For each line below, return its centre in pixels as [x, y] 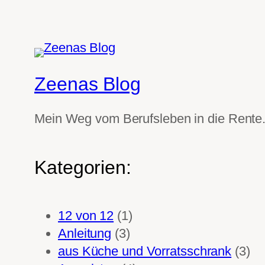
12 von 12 [86, 215]
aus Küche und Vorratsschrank [145, 251]
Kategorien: [83, 167]
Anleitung [85, 233]
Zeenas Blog [88, 84]
